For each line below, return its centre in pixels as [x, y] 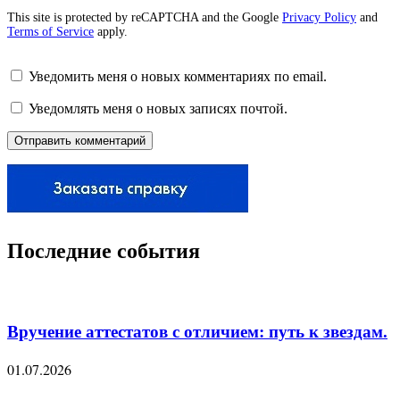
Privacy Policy [319, 18]
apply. [111, 32]
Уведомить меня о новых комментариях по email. [178, 77]
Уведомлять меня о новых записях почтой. [158, 109]
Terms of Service [50, 32]
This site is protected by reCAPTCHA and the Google [145, 18]
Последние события [104, 250]
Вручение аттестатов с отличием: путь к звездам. [197, 330]
